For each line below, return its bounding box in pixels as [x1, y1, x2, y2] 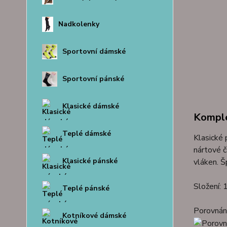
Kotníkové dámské [62, 211, 126, 220]
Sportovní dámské [62, 47, 126, 56]
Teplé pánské [62, 183, 109, 193]
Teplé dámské [62, 129, 111, 138]
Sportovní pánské [62, 74, 124, 84]
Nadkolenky [58, 19, 100, 29]
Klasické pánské [62, 156, 118, 166]
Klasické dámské [62, 101, 119, 111]
